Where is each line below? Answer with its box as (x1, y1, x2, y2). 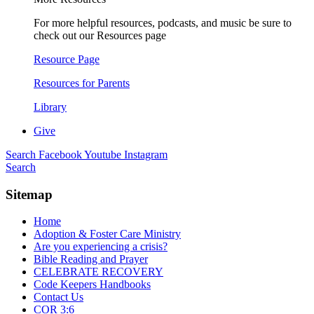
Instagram (124, 149, 168, 161)
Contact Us (34, 291, 83, 303)
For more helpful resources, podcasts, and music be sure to (34, 17, 292, 29)
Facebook (39, 149, 84, 161)
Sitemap (6, 186, 53, 202)
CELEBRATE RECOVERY (34, 266, 163, 278)
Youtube (84, 149, 124, 161)
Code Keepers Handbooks (34, 278, 151, 291)
